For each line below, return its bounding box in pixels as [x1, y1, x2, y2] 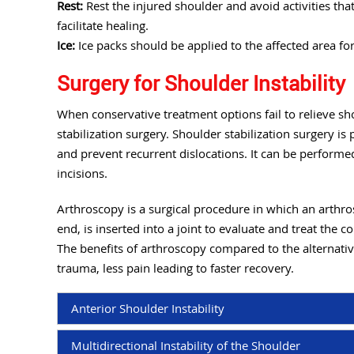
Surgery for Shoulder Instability [57, 69, 345, 98]
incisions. [57, 165, 107, 182]
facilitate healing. [57, 17, 149, 34]
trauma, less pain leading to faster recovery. [57, 260, 294, 277]
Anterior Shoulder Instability [71, 300, 224, 317]
